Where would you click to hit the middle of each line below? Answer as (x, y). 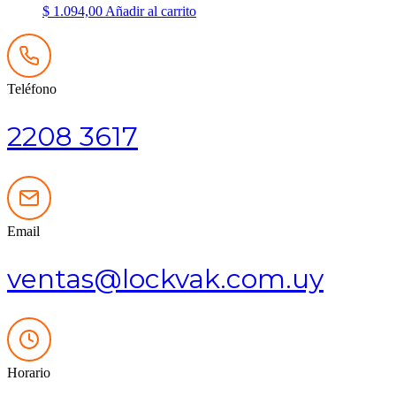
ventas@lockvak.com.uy (165, 278)
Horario (29, 373)
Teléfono (32, 88)
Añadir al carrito (151, 11)
